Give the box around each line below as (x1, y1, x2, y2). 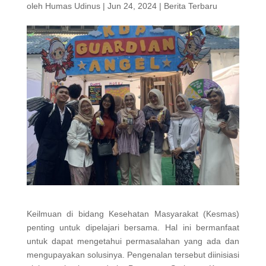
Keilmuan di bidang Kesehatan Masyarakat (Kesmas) (26, 208, 240, 218)
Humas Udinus (45, 1, 100, 11)
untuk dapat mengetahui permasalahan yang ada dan (26, 236, 240, 246)
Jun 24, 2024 (107, 1, 157, 11)
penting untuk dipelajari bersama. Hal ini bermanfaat (26, 222, 240, 232)
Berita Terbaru (163, 1, 217, 11)
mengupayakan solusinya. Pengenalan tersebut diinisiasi (26, 249, 240, 259)
